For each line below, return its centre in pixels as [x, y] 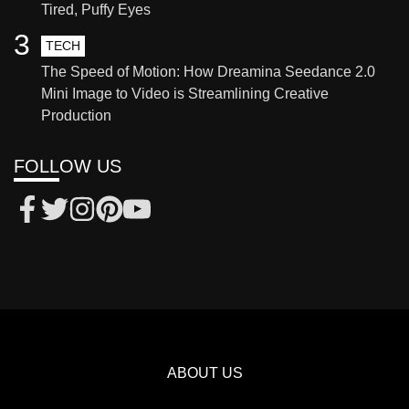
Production [76, 115]
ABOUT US [204, 372]
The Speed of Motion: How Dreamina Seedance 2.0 [208, 71]
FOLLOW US [68, 166]
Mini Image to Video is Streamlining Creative [185, 93]
